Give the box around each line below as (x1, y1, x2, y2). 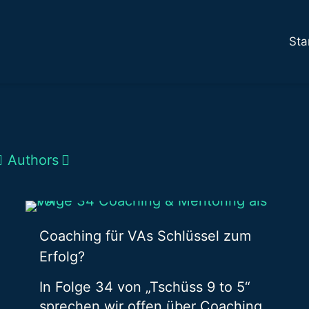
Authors (8, 152, 59, 168)
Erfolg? (39, 248, 85, 265)
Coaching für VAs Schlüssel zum (39, 228, 251, 244)
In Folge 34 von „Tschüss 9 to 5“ (39, 279, 250, 295)
